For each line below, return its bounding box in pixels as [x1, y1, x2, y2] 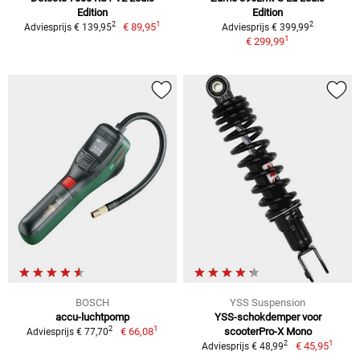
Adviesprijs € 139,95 [23, 21, 112, 33]
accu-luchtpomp [55, 310, 129, 323]
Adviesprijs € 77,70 [27, 325, 109, 337]
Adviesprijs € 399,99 [222, 21, 309, 33]
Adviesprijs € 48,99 [202, 340, 284, 352]
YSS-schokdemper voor [214, 310, 321, 323]
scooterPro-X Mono [223, 325, 312, 337]
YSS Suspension [230, 296, 305, 309]
